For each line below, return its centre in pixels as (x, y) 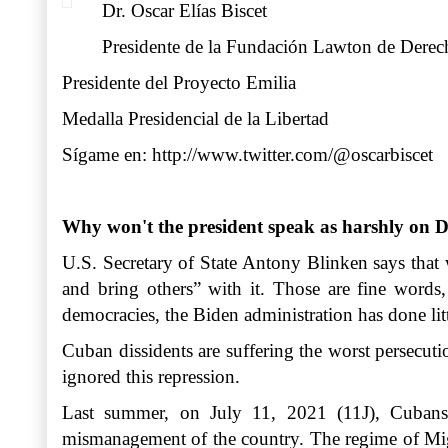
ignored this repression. (151, 376)
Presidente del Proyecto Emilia (179, 82)
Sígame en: (107, 154)
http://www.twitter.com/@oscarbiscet (292, 154)
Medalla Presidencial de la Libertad (195, 118)
